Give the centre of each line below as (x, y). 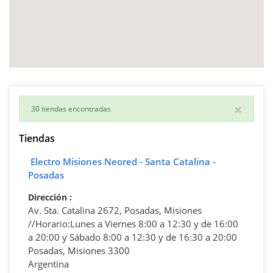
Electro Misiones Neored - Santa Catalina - (123, 161)
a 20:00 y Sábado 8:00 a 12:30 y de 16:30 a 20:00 (133, 237)
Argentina (48, 264)
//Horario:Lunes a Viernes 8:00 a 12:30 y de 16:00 (133, 223)
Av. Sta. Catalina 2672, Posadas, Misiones (115, 210)
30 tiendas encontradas (71, 108)
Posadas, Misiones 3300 (79, 250)
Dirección (49, 197)
